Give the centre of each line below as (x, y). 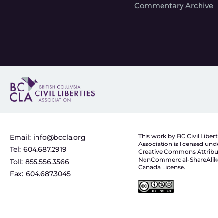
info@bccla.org (59, 137)
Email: (20, 137)
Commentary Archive (174, 6)
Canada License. (162, 167)
